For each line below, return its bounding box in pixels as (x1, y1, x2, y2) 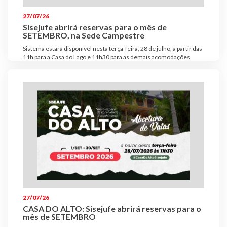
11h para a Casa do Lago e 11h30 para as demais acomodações (23, 53, 190, 61)
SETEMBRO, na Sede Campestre (23, 30, 144, 41)
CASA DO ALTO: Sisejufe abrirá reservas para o (23, 203, 201, 213)
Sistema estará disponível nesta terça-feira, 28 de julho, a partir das (23, 45, 202, 53)
